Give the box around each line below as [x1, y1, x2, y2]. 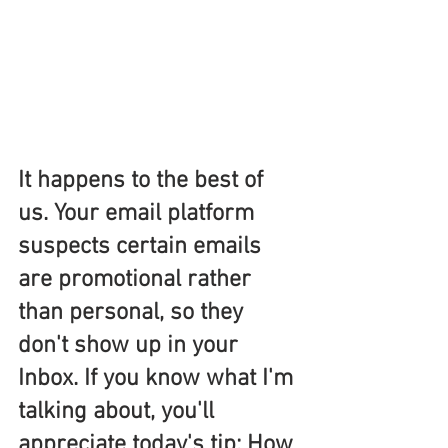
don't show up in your [18, 331, 244, 360]
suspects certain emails [18, 232, 267, 261]
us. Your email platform [18, 199, 260, 228]
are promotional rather [18, 265, 257, 294]
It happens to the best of [18, 166, 269, 195]
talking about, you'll [18, 397, 220, 426]
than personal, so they [18, 298, 249, 327]
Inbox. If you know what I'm [18, 364, 299, 393]
